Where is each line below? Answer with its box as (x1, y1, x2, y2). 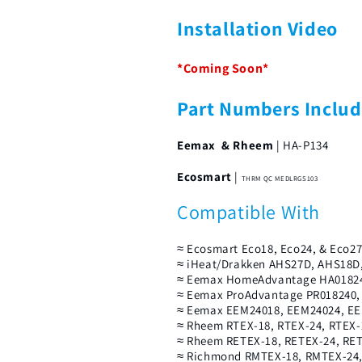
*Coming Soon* (177, 59, 269, 77)
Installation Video (177, 15, 338, 41)
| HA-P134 (273, 137, 329, 153)
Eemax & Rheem (177, 137, 274, 153)
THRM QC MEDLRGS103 (241, 173, 318, 183)
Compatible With (177, 199, 320, 225)
